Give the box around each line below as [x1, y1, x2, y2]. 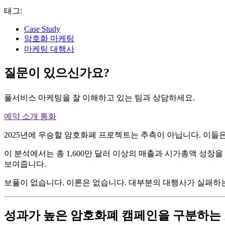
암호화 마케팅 [24, 34, 74, 43]
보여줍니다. [4, 159, 46, 168]
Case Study [24, 24, 60, 33]
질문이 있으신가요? [4, 66, 109, 79]
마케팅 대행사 [24, 44, 74, 53]
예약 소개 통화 [4, 111, 56, 121]
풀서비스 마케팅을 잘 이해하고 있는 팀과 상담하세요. [4, 93, 195, 102]
